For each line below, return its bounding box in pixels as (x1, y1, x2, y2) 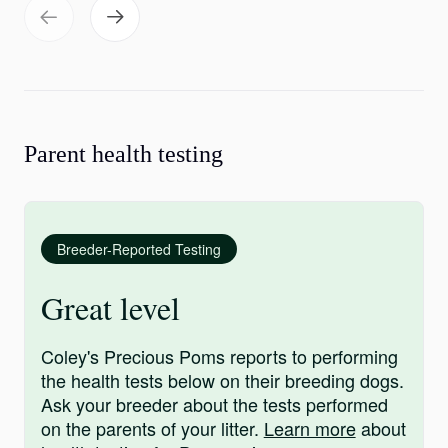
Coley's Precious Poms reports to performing (41, 343, 398, 369)
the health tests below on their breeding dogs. (41, 367, 404, 393)
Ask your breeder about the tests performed (41, 391, 388, 417)
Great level (41, 286, 180, 329)
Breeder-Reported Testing (57, 239, 221, 259)
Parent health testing (24, 141, 223, 167)
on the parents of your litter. (41, 415, 264, 441)
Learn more (263, 415, 356, 441)
